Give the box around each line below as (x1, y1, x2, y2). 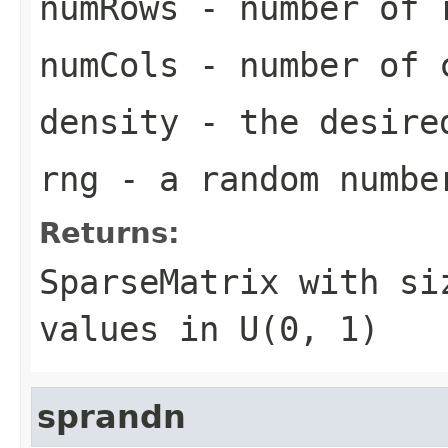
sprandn (37, 398, 186, 435)
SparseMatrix (39, 261, 279, 302)
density (39, 101, 179, 142)
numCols (39, 44, 179, 85)
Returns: (39, 215, 180, 250)
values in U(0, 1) (39, 308, 379, 349)
